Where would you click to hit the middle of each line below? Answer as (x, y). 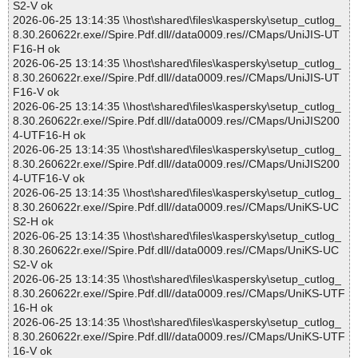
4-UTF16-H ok (49, 135)
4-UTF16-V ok (49, 179)
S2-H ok (33, 222)
